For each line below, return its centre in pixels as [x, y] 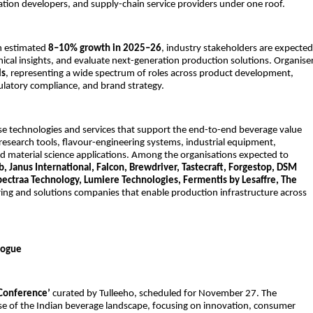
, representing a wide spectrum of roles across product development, [150, 73]
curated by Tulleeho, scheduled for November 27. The [163, 293]
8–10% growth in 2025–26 [105, 48]
